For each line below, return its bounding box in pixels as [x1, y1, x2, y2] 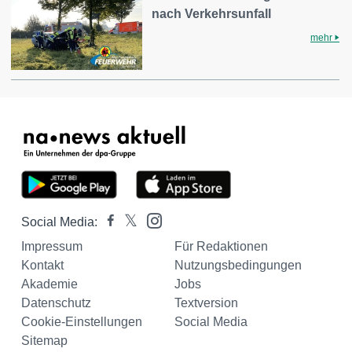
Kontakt [21, 258, 64, 272]
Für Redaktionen [174, 239, 268, 253]
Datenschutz [21, 295, 91, 310]
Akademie [21, 277, 78, 291]
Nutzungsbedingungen [174, 258, 302, 272]
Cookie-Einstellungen [21, 314, 142, 328]
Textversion [174, 295, 238, 310]
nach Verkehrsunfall [152, 6, 272, 20]
